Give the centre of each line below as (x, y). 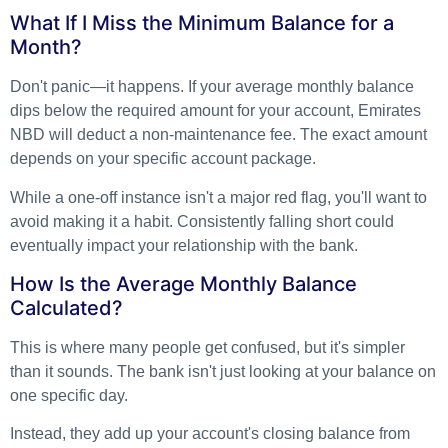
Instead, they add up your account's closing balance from (210, 434)
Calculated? (66, 307)
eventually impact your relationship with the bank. (184, 245)
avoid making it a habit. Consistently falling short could (202, 221)
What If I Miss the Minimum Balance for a (202, 23)
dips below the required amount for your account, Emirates (215, 111)
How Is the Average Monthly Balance (183, 283)
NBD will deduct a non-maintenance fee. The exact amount (218, 135)
